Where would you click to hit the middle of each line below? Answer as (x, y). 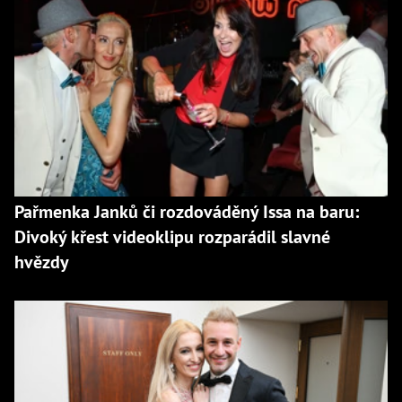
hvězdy (42, 262)
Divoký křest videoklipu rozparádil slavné (172, 237)
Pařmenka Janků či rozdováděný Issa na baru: (187, 212)
